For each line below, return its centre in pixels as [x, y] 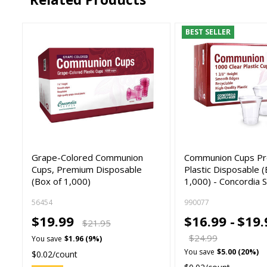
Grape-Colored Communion [88, 157]
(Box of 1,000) [61, 181]
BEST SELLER [208, 32]
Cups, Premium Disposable [87, 169]
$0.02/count [55, 254]
